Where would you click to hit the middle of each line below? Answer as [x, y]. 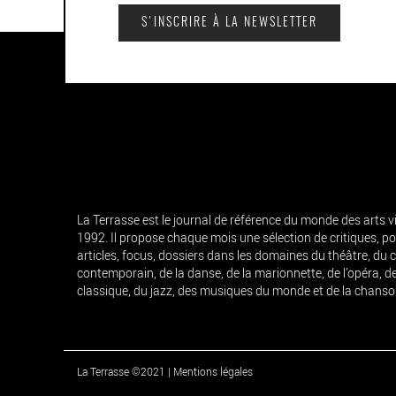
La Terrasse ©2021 [121, 371]
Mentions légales [213, 371]
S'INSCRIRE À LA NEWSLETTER [229, 23]
